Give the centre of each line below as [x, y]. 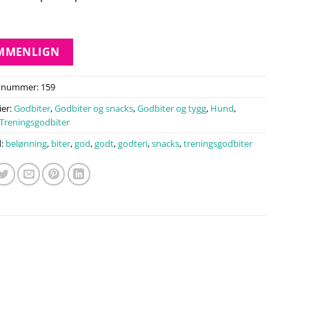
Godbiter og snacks [93, 109]
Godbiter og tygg [171, 109]
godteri [132, 144]
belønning [26, 144]
